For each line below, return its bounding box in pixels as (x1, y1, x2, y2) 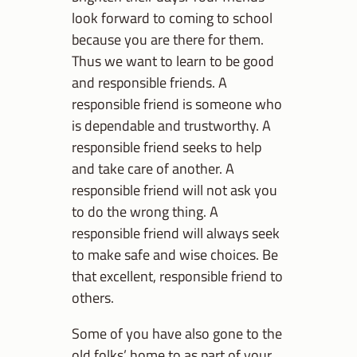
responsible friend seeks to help (72, 135, 261, 158)
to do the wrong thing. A (72, 199, 218, 222)
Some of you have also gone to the (72, 322, 282, 345)
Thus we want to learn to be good (72, 49, 274, 72)
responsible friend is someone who (72, 92, 282, 115)
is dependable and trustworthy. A (72, 113, 271, 136)
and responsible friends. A (72, 70, 227, 93)
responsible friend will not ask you (72, 178, 277, 201)
